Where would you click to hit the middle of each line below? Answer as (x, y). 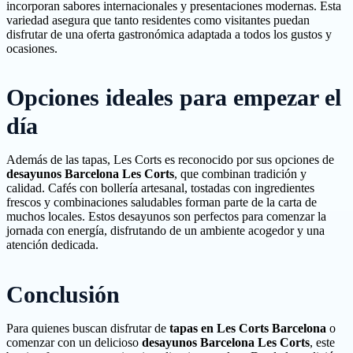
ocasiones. (32, 49)
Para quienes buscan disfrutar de (88, 328)
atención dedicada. (52, 245)
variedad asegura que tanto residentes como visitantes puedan (158, 20)
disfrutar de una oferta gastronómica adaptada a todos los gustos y (169, 35)
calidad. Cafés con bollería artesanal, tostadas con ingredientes (160, 188)
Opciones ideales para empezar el (174, 98)
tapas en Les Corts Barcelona (248, 328)
